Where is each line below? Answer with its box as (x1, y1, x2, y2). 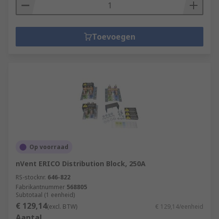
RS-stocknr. (16, 173, 46, 181)
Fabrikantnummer (16, 183, 65, 191)
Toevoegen (91, 31, 135, 42)
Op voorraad (29, 143, 68, 151)
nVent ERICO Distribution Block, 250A (16, 159, 146, 168)
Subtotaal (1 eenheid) (16, 191, 75, 199)
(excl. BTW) (47, 202, 77, 211)
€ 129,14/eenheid (155, 202, 203, 211)
